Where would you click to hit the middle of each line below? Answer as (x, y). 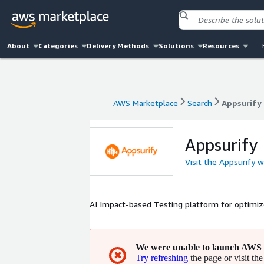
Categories (58, 46)
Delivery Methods (118, 46)
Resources (221, 46)
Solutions (176, 46)
